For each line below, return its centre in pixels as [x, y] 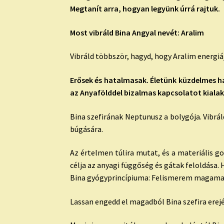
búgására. [87, 129]
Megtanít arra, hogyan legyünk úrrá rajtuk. [145, 8]
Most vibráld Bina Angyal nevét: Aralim [137, 32]
